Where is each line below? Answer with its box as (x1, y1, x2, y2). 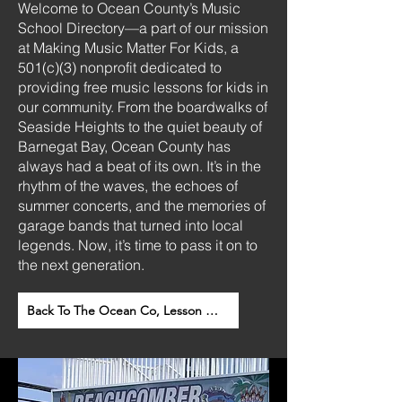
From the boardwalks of (118, 98, 267, 116)
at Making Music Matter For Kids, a (18, 39, 239, 57)
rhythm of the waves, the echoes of (18, 177, 238, 195)
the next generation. (18, 256, 144, 274)
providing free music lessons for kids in (18, 78, 268, 96)
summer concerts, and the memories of (18, 197, 266, 214)
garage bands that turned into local (18, 216, 243, 234)
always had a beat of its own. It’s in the (18, 157, 261, 175)
